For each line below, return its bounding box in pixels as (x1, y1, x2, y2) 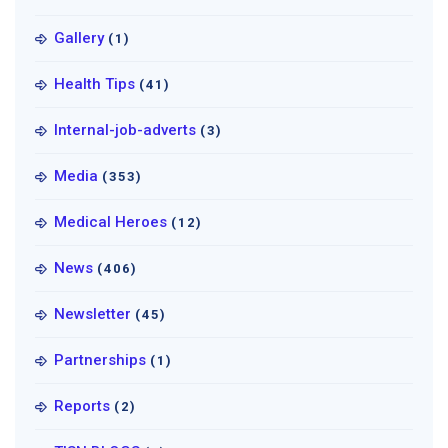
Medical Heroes (54, 213, 167, 232)
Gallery (54, 29, 104, 48)
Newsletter (54, 305, 131, 324)
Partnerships (54, 351, 146, 370)
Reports (54, 397, 110, 416)
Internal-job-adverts (54, 121, 196, 140)
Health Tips (54, 75, 135, 94)
